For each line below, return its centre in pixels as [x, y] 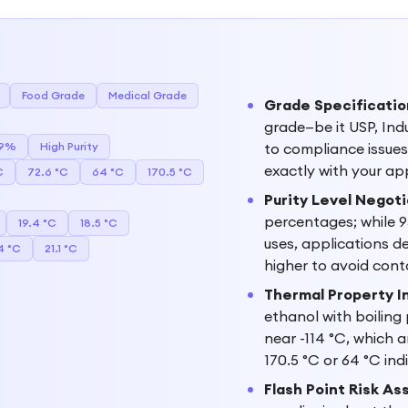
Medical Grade [148, 95]
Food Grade [53, 95]
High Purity [69, 146]
